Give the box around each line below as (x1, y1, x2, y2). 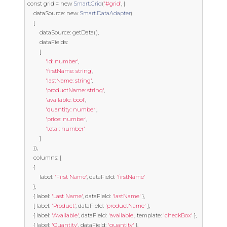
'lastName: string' (46, 77, 92, 84)
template (137, 212, 161, 219)
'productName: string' (46, 87, 104, 94)
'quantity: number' (46, 106, 96, 113)
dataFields (40, 39, 67, 46)
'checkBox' (163, 212, 193, 219)
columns (33, 154, 57, 161)
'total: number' (46, 125, 85, 132)
